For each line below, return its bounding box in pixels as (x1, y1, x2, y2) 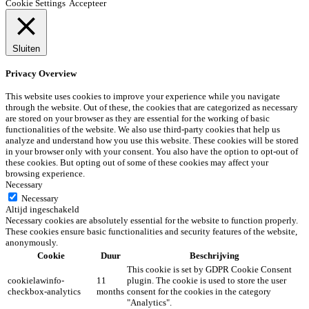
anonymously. (6, 237, 58, 248)
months (97, 286, 124, 297)
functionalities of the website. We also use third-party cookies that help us (6, 124, 280, 135)
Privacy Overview (6, 68, 77, 79)
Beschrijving (189, 250, 239, 261)
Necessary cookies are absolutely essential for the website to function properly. (6, 215, 298, 226)
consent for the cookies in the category (127, 286, 271, 297)
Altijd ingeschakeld (6, 204, 79, 215)
